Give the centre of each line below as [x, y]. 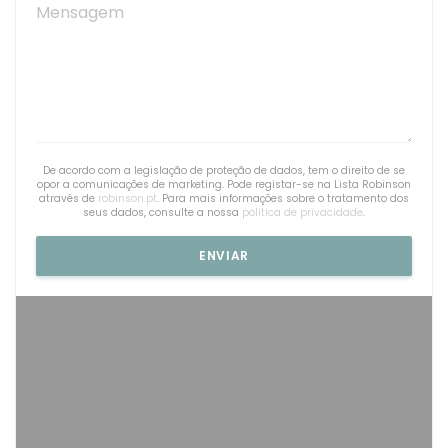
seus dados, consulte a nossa [162, 212]
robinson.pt [127, 198]
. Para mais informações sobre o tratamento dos [283, 198]
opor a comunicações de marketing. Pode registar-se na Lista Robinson [224, 184]
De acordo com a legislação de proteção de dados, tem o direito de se [224, 170]
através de [68, 198]
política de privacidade [302, 212]
